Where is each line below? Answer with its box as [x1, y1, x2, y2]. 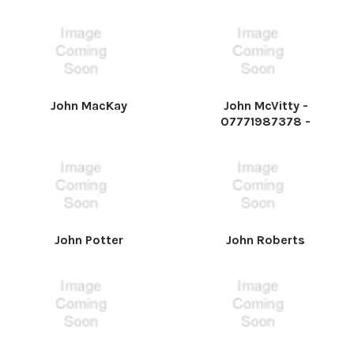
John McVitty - [223, 98, 308, 113]
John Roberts [226, 232, 305, 247]
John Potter [54, 232, 123, 247]
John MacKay [50, 98, 127, 113]
